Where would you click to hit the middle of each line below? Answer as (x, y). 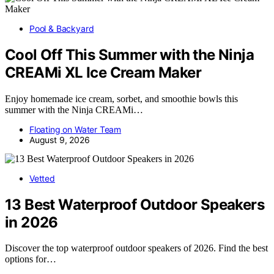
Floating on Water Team (76, 129)
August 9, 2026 (60, 139)
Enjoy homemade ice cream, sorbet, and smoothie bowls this (121, 98)
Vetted (42, 178)
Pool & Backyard (62, 28)
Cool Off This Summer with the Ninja (129, 54)
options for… (31, 259)
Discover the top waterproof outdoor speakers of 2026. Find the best (136, 248)
